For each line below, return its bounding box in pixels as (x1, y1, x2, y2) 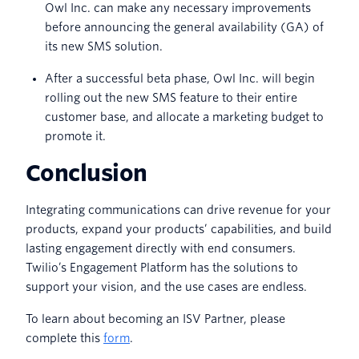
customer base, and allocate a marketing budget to (45, 110, 324, 123)
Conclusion (26, 159, 147, 187)
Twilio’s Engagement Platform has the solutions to (26, 260, 298, 274)
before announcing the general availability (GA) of (45, 20, 324, 34)
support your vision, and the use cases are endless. (26, 280, 307, 293)
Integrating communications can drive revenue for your (26, 203, 331, 216)
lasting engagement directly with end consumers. (26, 241, 296, 255)
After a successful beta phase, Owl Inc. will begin (45, 71, 315, 85)
